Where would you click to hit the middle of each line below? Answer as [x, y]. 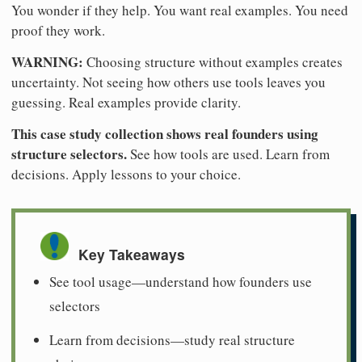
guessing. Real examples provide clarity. [126, 102]
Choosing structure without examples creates [213, 61]
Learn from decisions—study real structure [172, 340]
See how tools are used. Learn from [228, 154]
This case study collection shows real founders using [165, 133]
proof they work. [58, 30]
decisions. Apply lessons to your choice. [126, 174]
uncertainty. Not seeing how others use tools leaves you [168, 82]
